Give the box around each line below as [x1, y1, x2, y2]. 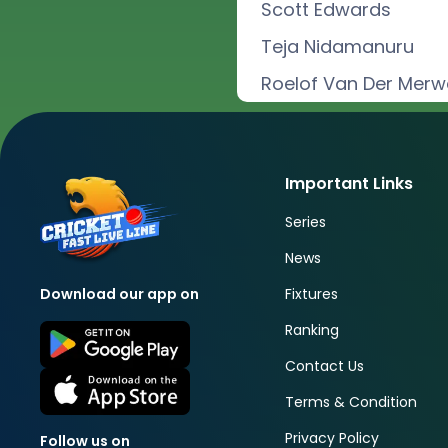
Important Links [284, 172, 413, 195]
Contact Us [284, 356, 364, 376]
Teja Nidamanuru [261, 34, 415, 59]
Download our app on [40, 284, 199, 305]
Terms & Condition [284, 392, 417, 412]
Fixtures [284, 284, 338, 304]
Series [284, 212, 326, 232]
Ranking [284, 320, 339, 340]
